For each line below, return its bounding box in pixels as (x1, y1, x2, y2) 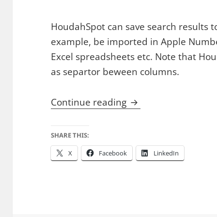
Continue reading (51, 95, 129, 108)
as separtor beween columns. (51, 65, 180, 78)
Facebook (99, 148, 127, 157)
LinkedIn (154, 148, 179, 157)
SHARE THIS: (51, 130, 90, 139)
